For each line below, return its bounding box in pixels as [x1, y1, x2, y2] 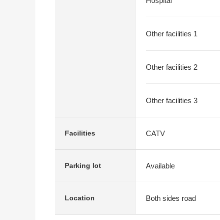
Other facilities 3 [146, 96, 197, 105]
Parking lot [65, 162, 101, 169]
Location [65, 194, 95, 202]
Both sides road [146, 193, 196, 202]
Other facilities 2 [146, 63, 197, 71]
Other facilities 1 [146, 29, 197, 38]
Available [146, 161, 175, 170]
